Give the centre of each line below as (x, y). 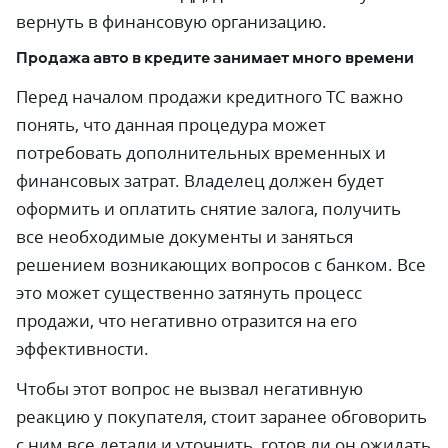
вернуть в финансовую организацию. (171, 21)
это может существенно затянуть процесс (189, 292)
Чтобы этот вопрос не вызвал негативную (189, 388)
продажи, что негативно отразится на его (186, 320)
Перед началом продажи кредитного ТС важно (209, 96)
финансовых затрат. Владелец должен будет (200, 180)
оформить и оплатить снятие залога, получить (208, 208)
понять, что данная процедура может (171, 124)
